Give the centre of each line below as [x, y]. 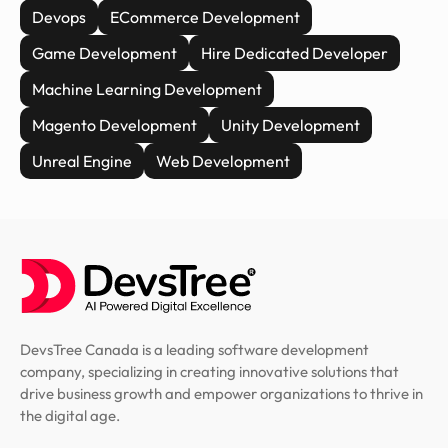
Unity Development [290, 124]
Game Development [104, 52]
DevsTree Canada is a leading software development [194, 349]
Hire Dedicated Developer [294, 52]
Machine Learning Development [147, 88]
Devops [59, 16]
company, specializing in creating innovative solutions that [209, 371]
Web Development [223, 160]
